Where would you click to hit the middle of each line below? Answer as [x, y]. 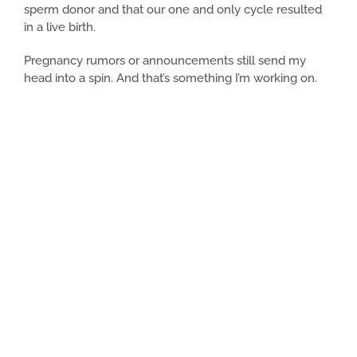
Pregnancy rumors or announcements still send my [165, 61]
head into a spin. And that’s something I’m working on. [171, 78]
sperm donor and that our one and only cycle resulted [173, 10]
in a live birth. [60, 27]
